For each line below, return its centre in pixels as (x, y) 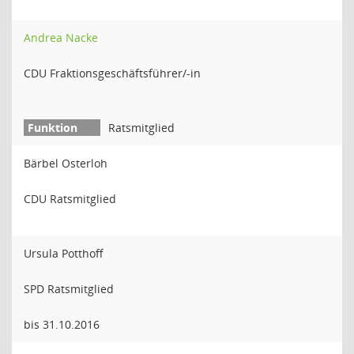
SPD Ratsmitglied (69, 289)
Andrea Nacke (61, 38)
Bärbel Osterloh (66, 163)
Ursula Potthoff (64, 253)
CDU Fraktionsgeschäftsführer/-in (112, 73)
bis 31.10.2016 (62, 324)
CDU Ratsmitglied (70, 199)
